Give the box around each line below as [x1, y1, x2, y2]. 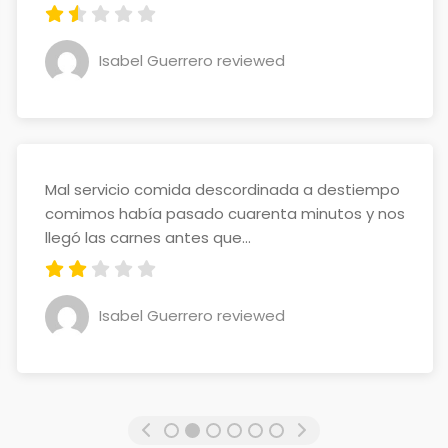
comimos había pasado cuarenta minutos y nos [45, 203, 405, 224]
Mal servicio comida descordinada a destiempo [45, 179, 400, 200]
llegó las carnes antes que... [45, 227, 251, 248]
